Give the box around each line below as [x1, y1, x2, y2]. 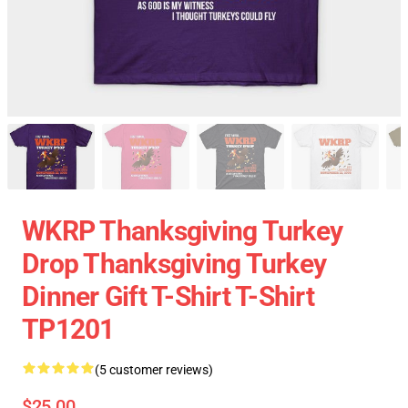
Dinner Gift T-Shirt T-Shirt [22, 280, 314, 312]
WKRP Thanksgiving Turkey [22, 215, 342, 247]
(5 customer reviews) [95, 362, 213, 377]
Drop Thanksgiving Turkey [22, 248, 326, 280]
